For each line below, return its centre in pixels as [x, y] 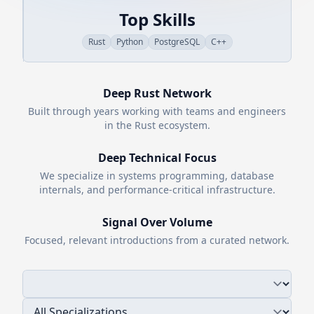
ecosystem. [183, 125]
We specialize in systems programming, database [157, 176]
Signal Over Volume [157, 222]
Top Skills [157, 19]
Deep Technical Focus [157, 158]
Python [130, 42]
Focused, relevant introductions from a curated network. [157, 240]
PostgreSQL [177, 42]
